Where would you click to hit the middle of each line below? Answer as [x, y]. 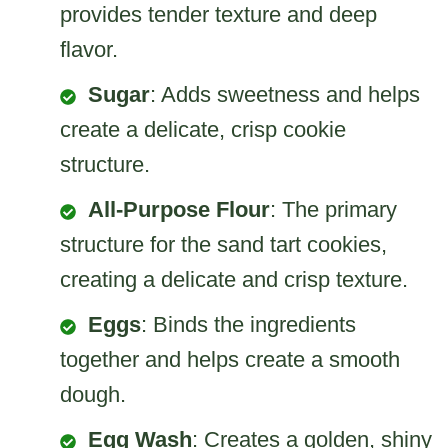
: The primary [333, 210]
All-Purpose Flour [179, 210]
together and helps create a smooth [230, 360]
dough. [93, 395]
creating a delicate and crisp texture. [234, 280]
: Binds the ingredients [248, 325]
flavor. [89, 50]
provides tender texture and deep [218, 15]
